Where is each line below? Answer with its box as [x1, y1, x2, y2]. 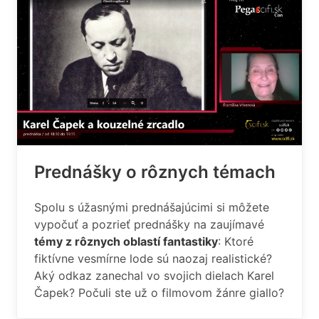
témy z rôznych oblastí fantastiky [34, 234, 218, 249]
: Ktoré [218, 234, 253, 249]
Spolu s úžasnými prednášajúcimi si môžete [34, 200, 269, 214]
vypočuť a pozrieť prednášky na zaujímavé [34, 217, 264, 231]
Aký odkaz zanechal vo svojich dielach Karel [34, 268, 274, 283]
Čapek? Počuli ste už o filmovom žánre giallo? [34, 286, 284, 300]
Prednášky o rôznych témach [34, 162, 276, 182]
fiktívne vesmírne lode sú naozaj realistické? [34, 251, 272, 266]
